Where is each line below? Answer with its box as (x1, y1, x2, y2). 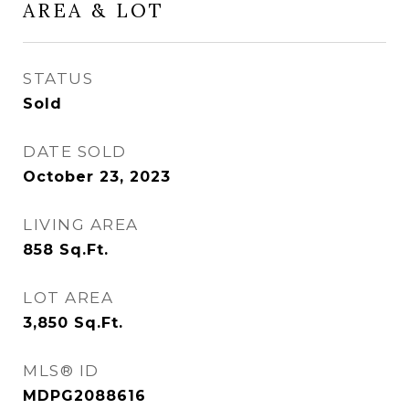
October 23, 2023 (23, 168, 171, 185)
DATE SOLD (23, 142, 127, 161)
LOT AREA (23, 288, 113, 307)
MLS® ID (23, 362, 100, 380)
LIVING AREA (23, 215, 139, 234)
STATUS (23, 69, 93, 88)
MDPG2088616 (23, 387, 146, 404)
